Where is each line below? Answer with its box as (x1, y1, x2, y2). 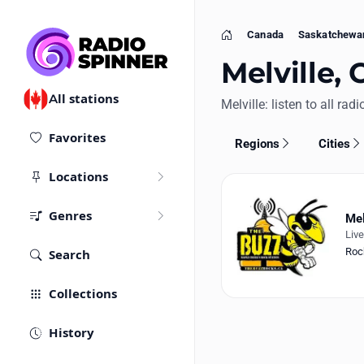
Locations (49, 169, 108, 185)
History (49, 325, 94, 341)
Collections (49, 286, 117, 302)
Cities (318, 136, 351, 151)
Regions (234, 136, 279, 151)
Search (49, 247, 90, 263)
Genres (49, 208, 92, 224)
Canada (247, 28, 284, 41)
